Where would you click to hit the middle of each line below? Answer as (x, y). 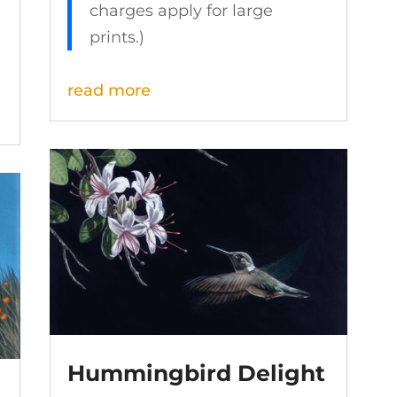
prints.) (117, 38)
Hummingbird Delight (196, 374)
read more (109, 91)
